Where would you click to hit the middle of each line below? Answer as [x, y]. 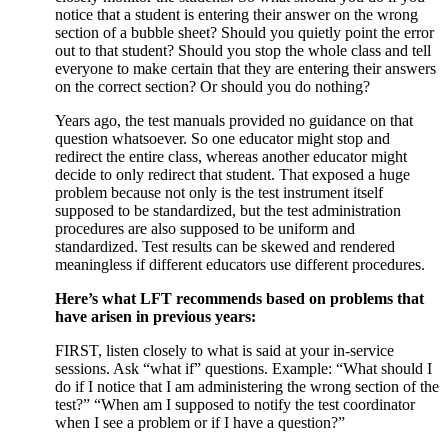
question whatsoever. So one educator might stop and [222, 138]
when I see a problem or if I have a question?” [199, 422]
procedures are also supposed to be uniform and [204, 228]
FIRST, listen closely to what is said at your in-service [224, 350]
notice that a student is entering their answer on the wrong [236, 14]
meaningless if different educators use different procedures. [239, 264]
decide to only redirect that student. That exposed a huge [232, 174]
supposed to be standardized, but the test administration [227, 210]
